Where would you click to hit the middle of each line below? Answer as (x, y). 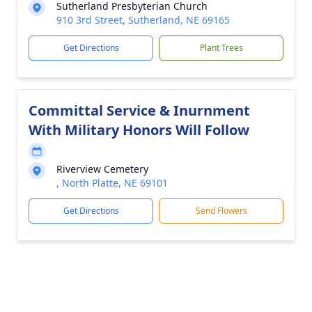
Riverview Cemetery (102, 169)
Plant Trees (221, 48)
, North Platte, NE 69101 (112, 183)
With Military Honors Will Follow (139, 130)
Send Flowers (221, 211)
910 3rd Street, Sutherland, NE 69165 (143, 20)
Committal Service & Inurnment (139, 110)
